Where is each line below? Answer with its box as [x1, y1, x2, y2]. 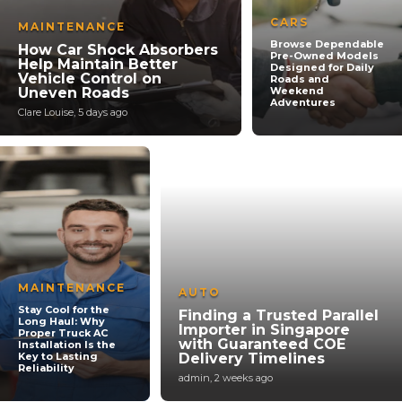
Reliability [18, 362, 74, 374]
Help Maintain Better [18, 56, 178, 73]
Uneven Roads [18, 84, 129, 101]
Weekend [269, 84, 324, 97]
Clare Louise [18, 106, 74, 118]
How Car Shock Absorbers [18, 41, 218, 58]
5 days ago [78, 106, 127, 118]
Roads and [269, 73, 329, 85]
